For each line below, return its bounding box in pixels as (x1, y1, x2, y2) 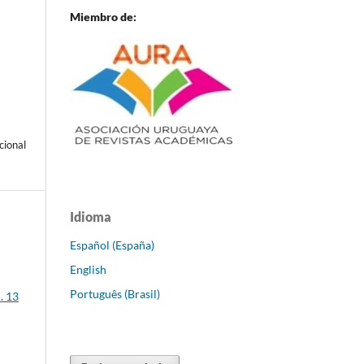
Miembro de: (70, 9, 136, 24)
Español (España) (70, 237, 154, 252)
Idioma (70, 208, 111, 224)
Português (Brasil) (70, 286, 160, 301)
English (70, 262, 106, 276)
